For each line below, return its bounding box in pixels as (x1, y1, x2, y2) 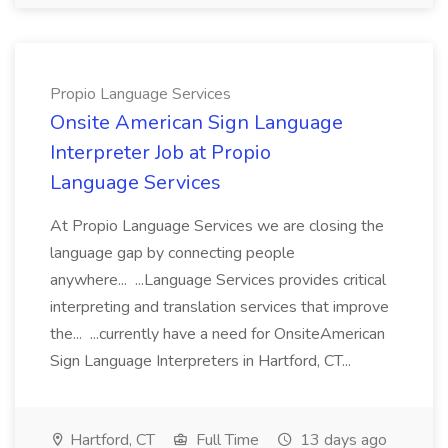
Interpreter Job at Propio (50, 139, 271, 166)
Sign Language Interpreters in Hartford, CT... (50, 350, 355, 372)
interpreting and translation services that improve (50, 296, 389, 318)
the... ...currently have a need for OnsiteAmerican (50, 323, 385, 345)
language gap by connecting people (50, 242, 295, 264)
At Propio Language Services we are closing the (50, 215, 384, 237)
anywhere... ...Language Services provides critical (50, 269, 386, 291)
